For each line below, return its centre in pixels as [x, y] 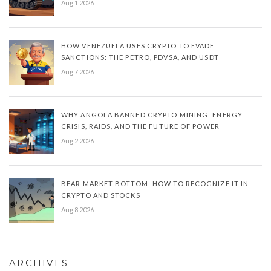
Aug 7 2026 [77, 72]
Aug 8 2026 [77, 210]
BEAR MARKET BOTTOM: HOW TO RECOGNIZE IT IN [155, 184]
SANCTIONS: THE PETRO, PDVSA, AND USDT [140, 57]
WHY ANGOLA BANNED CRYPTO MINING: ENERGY [152, 115]
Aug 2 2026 [77, 141]
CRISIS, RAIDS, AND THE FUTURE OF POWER [140, 126]
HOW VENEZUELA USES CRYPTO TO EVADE [138, 46]
